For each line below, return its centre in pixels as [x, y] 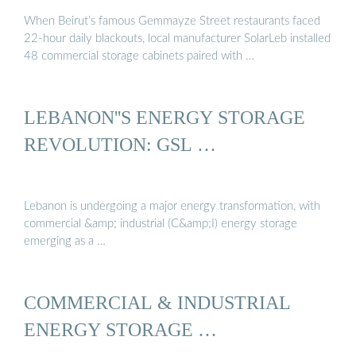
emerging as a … [65, 241]
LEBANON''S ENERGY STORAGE [164, 118]
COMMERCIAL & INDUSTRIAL [157, 302]
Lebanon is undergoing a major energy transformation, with [172, 206]
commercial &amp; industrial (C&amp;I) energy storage [161, 223]
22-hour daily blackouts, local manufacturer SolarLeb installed [177, 38]
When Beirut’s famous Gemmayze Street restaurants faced [172, 21]
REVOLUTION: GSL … [120, 145]
